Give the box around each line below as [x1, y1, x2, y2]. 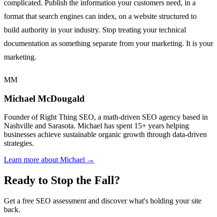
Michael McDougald [4, 93, 85, 104]
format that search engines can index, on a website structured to [4, 12, 197, 20]
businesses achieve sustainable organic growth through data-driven [4, 130, 207, 139]
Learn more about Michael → [4, 155, 94, 164]
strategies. [4, 139, 34, 148]
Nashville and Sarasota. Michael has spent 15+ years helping [4, 122, 189, 130]
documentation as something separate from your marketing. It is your [4, 39, 213, 47]
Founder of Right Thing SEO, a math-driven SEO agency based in [4, 113, 208, 122]
